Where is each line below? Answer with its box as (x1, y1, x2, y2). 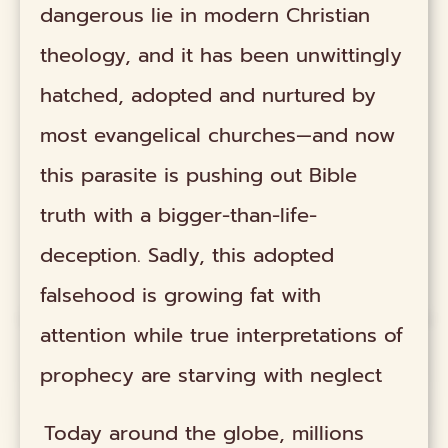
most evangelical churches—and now (40, 119, 396, 150)
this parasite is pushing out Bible (40, 159, 358, 190)
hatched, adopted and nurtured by (40, 79, 377, 110)
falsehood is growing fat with (40, 279, 322, 310)
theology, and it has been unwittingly (40, 39, 403, 70)
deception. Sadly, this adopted (40, 239, 335, 270)
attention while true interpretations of (40, 319, 404, 350)
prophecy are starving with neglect (40, 359, 383, 390)
